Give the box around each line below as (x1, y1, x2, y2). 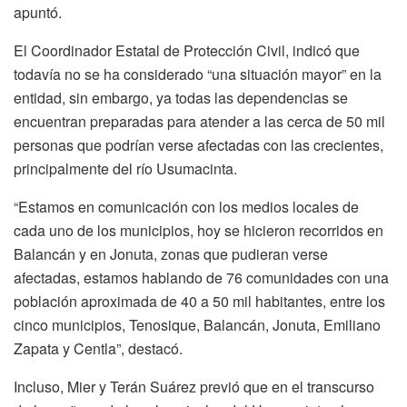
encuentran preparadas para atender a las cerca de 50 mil (14, 110, 385, 132)
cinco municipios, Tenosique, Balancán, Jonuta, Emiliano (14, 313, 381, 335)
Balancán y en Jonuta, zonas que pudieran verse (14, 243, 328, 264)
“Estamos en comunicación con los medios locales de (14, 195, 359, 217)
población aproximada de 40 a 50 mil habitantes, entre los (14, 290, 385, 312)
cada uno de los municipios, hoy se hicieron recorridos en (14, 219, 383, 241)
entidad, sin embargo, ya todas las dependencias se (14, 86, 348, 108)
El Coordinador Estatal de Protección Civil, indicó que (14, 39, 360, 61)
